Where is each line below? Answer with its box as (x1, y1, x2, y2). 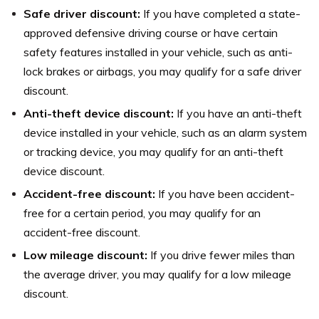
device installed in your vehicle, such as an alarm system (23, 125, 307, 140)
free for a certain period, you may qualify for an (23, 205, 261, 220)
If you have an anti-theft (177, 105, 302, 120)
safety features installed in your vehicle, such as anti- (23, 44, 293, 59)
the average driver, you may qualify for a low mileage (23, 266, 291, 281)
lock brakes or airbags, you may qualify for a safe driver (23, 63, 301, 78)
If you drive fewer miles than (150, 247, 295, 262)
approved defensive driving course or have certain (23, 25, 278, 40)
